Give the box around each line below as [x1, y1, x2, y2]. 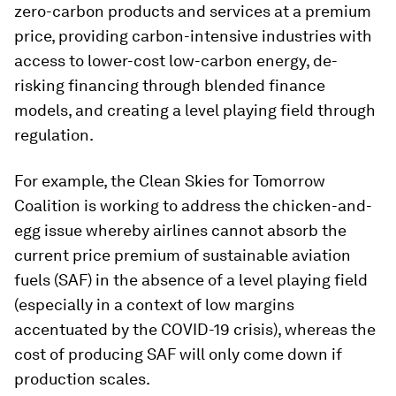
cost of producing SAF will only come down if [14, 344, 342, 363]
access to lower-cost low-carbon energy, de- [14, 50, 338, 70]
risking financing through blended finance [14, 75, 325, 95]
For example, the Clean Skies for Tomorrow [14, 171, 325, 190]
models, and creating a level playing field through [14, 100, 376, 119]
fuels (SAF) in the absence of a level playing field [14, 270, 368, 289]
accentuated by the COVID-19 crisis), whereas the [14, 319, 376, 339]
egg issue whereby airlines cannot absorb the [14, 220, 346, 240]
